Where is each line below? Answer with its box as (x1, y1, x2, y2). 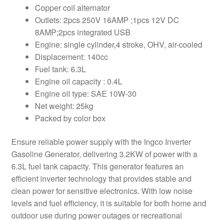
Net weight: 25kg (34, 100, 93, 112)
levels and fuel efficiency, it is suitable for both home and (11, 197, 206, 209)
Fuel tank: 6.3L (34, 63, 86, 75)
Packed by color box (34, 112, 106, 124)
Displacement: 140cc (34, 51, 108, 63)
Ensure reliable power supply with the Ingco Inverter (11, 136, 191, 147)
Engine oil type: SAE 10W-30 (34, 88, 137, 100)
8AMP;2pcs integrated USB (34, 27, 131, 38)
